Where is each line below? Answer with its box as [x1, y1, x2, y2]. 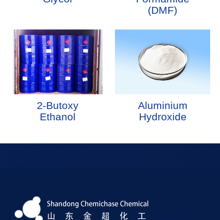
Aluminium [137, 100, 188, 111]
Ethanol [39, 111, 76, 123]
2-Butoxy [36, 100, 79, 111]
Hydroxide [138, 111, 187, 123]
